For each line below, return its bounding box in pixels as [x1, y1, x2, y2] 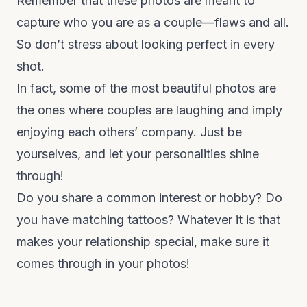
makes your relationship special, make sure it [16, 234, 269, 249]
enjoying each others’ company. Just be [16, 125, 242, 139]
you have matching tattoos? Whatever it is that [16, 212, 280, 227]
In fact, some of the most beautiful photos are [16, 81, 276, 95]
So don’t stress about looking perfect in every [16, 37, 275, 51]
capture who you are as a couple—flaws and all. [16, 15, 289, 29]
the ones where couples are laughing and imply [16, 103, 282, 117]
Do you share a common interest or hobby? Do [16, 191, 282, 205]
